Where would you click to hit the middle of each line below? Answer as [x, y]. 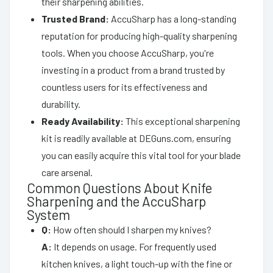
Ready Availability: [83, 121]
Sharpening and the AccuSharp [116, 201]
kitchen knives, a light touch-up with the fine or [137, 263]
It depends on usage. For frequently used [134, 246]
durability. [61, 104]
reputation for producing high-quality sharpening [139, 35]
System [48, 214]
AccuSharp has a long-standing [173, 18]
